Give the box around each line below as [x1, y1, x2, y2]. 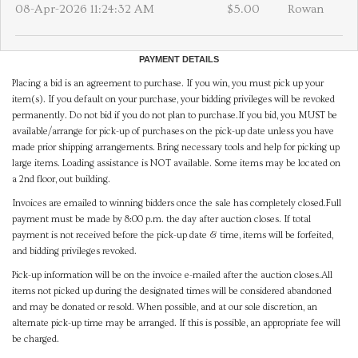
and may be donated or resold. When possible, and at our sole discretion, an [12, 302, 317, 313]
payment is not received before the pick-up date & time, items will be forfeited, [12, 230, 333, 241]
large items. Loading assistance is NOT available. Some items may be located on [12, 158, 340, 169]
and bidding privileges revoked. [12, 246, 137, 257]
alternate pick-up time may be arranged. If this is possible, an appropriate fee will [12, 318, 340, 329]
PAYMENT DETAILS [139, 54, 219, 65]
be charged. [12, 334, 62, 345]
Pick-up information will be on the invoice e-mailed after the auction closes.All [12, 270, 332, 281]
